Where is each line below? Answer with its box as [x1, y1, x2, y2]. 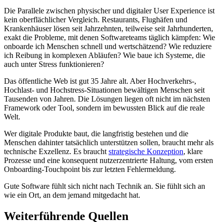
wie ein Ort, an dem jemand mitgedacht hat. [4, 191, 140, 200]
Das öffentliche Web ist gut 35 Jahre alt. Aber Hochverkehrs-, [4, 77, 196, 86]
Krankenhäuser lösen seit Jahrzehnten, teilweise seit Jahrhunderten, [4, 24, 213, 33]
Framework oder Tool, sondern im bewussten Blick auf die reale [4, 104, 205, 112]
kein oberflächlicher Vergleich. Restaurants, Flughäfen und [4, 15, 187, 24]
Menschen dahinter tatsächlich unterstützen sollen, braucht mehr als [4, 138, 214, 147]
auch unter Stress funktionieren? [4, 60, 104, 69]
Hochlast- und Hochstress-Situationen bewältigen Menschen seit [4, 86, 205, 95]
